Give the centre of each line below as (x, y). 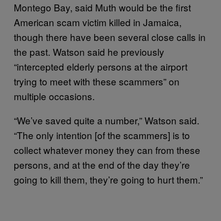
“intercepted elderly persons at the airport (101, 66)
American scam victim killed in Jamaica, (98, 22)
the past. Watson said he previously (89, 51)
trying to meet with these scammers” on (97, 81)
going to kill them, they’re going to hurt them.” (108, 179)
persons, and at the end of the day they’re (102, 164)
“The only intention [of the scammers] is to (102, 135)
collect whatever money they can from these (107, 149)
